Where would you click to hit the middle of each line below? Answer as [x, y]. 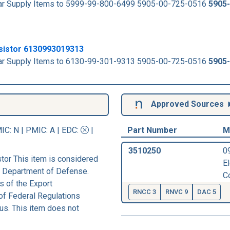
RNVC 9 [177, 191]
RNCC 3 [145, 191]
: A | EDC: [63, 130]
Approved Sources [187, 104]
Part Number [152, 130]
